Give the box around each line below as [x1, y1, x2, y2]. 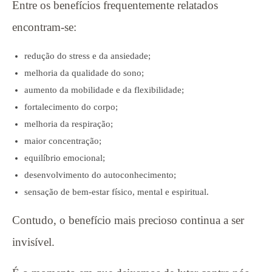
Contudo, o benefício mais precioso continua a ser [12, 213, 244, 226]
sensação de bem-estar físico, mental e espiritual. [24, 186, 209, 197]
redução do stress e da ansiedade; [24, 50, 151, 61]
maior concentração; [24, 135, 101, 146]
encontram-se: [12, 20, 76, 33]
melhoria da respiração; [24, 118, 113, 129]
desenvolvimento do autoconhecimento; [24, 169, 176, 180]
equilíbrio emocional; [24, 152, 105, 163]
